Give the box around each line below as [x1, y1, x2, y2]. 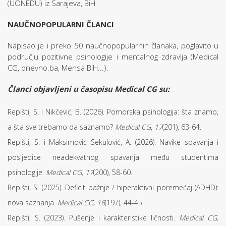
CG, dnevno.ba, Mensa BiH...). [8, 63, 108, 73]
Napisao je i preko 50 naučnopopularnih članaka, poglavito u [8, 40, 218, 50]
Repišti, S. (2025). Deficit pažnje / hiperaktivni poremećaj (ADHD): [8, 183, 218, 192]
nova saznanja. [8, 198, 58, 207]
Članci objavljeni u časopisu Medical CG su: [8, 84, 169, 94]
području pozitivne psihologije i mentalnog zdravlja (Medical [8, 51, 218, 62]
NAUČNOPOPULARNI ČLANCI [8, 19, 114, 29]
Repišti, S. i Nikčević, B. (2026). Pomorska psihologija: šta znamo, [8, 107, 218, 117]
